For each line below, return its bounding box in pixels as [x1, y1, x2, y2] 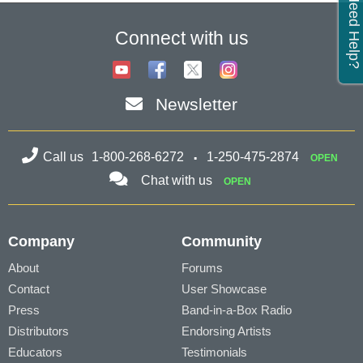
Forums [181, 261, 223, 275]
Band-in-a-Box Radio [181, 303, 292, 318]
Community [181, 233, 262, 250]
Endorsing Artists [181, 324, 271, 339]
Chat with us [140, 173, 212, 188]
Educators [8, 345, 62, 360]
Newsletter [156, 95, 237, 114]
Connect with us [114, 28, 249, 49]
